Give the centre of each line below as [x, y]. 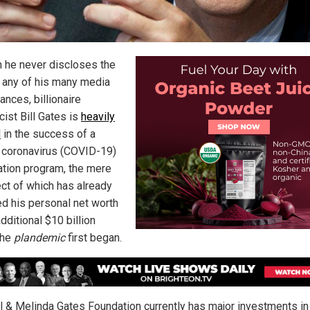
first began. [93, 237]
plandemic [39, 237]
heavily [98, 116]
